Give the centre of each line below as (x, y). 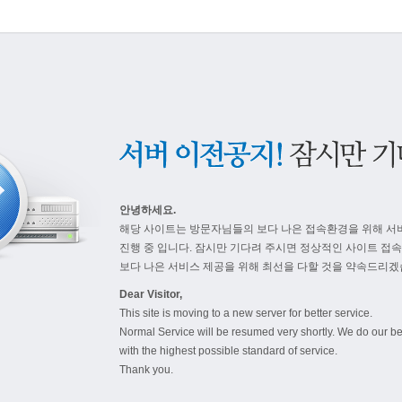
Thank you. (146, 370)
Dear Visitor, (151, 294)
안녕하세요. (148, 210)
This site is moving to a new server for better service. (246, 313)
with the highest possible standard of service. (228, 351)
